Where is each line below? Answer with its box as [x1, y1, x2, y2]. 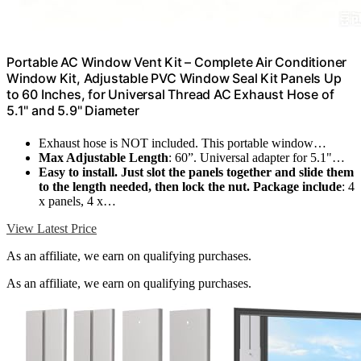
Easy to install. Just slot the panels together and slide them [39, 164, 354, 179]
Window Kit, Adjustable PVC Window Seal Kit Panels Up [6, 70, 342, 87]
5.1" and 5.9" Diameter [6, 102, 139, 119]
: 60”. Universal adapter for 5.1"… [168, 150, 345, 164]
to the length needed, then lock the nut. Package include [39, 179, 342, 193]
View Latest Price [6, 221, 97, 235]
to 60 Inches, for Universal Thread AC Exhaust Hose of [6, 86, 334, 103]
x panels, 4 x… [39, 193, 116, 208]
